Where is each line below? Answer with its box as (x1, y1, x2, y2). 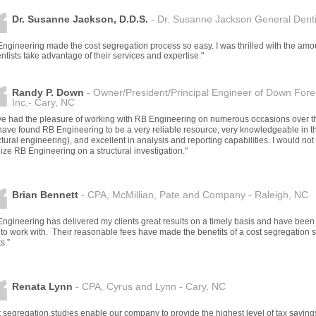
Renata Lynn (11, 280, 73, 292)
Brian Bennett (11, 188, 78, 200)
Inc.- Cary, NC (11, 96, 75, 108)
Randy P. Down (11, 86, 84, 98)
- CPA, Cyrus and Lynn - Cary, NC (72, 280, 226, 292)
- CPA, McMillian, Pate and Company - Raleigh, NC (78, 188, 308, 200)
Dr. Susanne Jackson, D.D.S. (11, 13, 151, 25)
